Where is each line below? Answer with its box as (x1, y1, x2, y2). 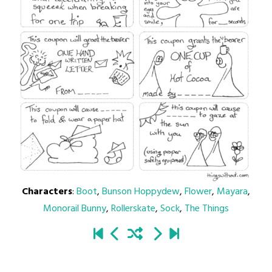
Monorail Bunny (43, 201, 106, 217)
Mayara (217, 184, 248, 200)
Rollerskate (111, 201, 155, 217)
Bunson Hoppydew (102, 184, 180, 200)
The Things (185, 201, 229, 217)
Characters (22, 184, 72, 200)
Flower (185, 184, 212, 200)
